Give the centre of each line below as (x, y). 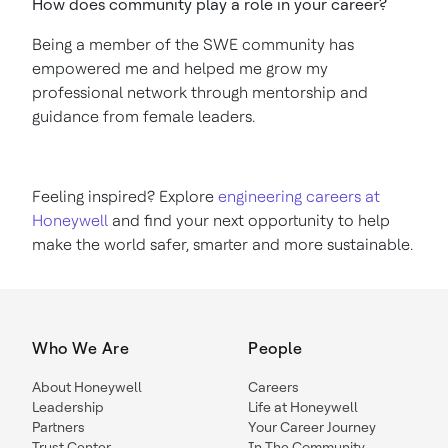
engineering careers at (299, 196)
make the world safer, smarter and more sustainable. (222, 244)
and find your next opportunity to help (249, 220)
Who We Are (80, 348)
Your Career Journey (312, 427)
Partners (58, 427)
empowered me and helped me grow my (180, 68)
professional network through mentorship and (200, 92)
